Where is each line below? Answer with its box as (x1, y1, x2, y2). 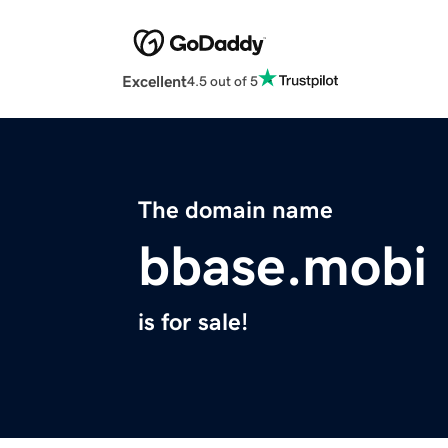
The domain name (138, 198, 333, 223)
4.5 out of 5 (187, 73, 258, 88)
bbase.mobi (138, 238, 427, 295)
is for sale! (138, 310, 248, 335)
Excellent (122, 73, 187, 90)
